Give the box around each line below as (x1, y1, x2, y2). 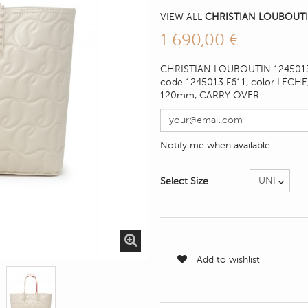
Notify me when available (160, 140, 270, 151)
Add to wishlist (194, 254, 260, 265)
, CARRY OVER (195, 89, 262, 100)
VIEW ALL (160, 11, 205, 22)
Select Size (160, 175, 211, 186)
